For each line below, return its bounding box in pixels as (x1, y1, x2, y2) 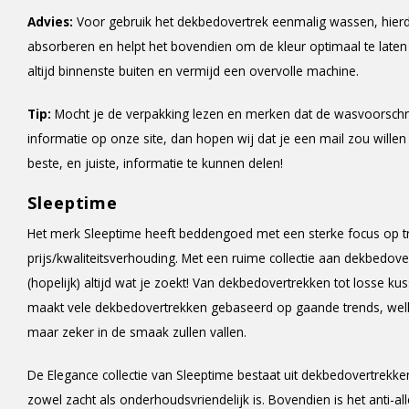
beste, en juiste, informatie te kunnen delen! (27, 154, 283, 172)
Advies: (27, 13, 77, 30)
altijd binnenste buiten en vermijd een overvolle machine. (27, 62, 359, 79)
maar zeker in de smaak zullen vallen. (27, 323, 246, 341)
